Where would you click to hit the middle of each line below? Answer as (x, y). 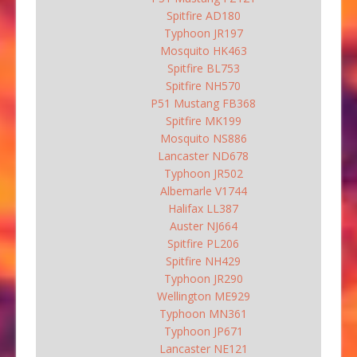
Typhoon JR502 (203, 173)
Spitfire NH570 (203, 85)
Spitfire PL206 (203, 243)
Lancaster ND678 (203, 155)
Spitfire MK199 (203, 120)
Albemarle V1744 (203, 190)
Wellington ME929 (203, 296)
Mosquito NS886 (203, 138)
